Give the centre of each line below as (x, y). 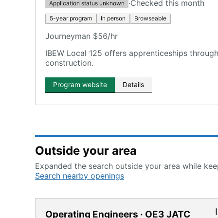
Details (133, 84)
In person (113, 18)
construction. (69, 63)
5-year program (71, 18)
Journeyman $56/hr (82, 36)
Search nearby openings (80, 176)
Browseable (150, 18)
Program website (80, 84)
